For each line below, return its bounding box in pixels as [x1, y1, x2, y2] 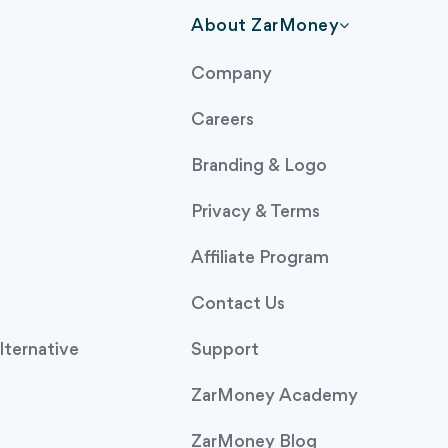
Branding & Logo [191, 157, 327, 175]
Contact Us [191, 295, 285, 313]
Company [191, 65, 272, 83]
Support [191, 341, 259, 359]
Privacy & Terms [191, 203, 320, 221]
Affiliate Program [191, 249, 329, 267]
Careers [191, 111, 254, 129]
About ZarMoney [191, 17, 339, 35]
